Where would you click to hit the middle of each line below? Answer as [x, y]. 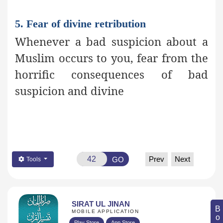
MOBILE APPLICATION [105, 212]
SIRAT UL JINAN [101, 204]
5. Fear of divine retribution [80, 24]
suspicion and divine [69, 91]
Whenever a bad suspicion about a [111, 42]
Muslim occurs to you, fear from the [111, 58]
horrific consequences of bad [111, 74]
